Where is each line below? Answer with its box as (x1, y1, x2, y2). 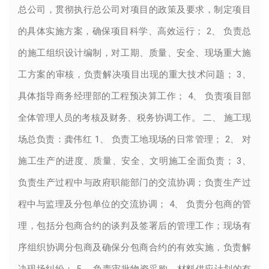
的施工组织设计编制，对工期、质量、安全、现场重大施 (18, 47, 251, 58)
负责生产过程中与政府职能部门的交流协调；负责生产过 (18, 177, 251, 188)
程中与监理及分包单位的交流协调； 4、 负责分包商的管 (18, 198, 251, 210)
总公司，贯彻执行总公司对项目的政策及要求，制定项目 (18, 4, 251, 15)
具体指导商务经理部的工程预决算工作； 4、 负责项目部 (18, 90, 251, 101)
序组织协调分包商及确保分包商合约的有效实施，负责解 (18, 241, 251, 253)
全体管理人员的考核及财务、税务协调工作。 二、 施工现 (18, 112, 251, 123)
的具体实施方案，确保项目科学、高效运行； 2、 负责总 (18, 25, 251, 37)
